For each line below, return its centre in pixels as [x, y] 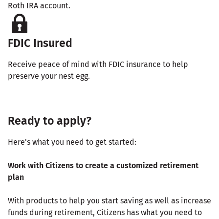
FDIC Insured [40, 43]
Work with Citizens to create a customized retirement [103, 165]
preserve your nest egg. [49, 76]
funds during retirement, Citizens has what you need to [105, 212]
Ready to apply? [50, 120]
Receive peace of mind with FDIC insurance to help [98, 64]
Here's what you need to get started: [72, 142]
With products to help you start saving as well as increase [109, 200]
